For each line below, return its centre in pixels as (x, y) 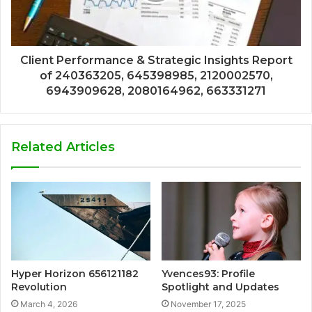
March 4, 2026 (49, 304)
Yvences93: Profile (208, 273)
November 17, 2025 (208, 304)
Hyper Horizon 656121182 (75, 273)
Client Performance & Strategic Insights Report (156, 61)
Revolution (39, 287)
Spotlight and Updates (220, 287)
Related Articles (63, 147)
